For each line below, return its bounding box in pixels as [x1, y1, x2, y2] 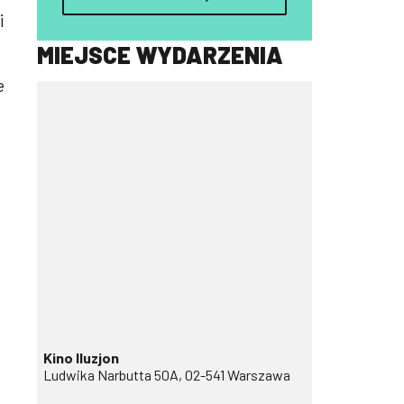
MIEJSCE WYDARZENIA [37, 41, 283, 69]
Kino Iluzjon [43, 349, 119, 367]
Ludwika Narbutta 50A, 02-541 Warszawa [43, 366, 290, 384]
